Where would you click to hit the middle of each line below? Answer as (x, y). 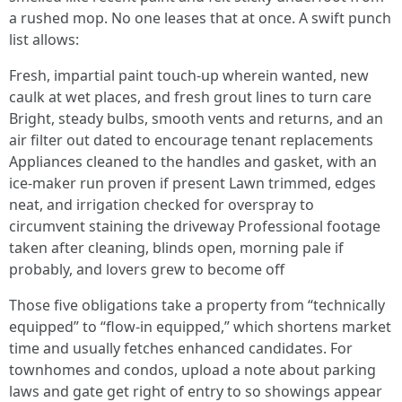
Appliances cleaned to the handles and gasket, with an (193, 162)
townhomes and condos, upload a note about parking (192, 370)
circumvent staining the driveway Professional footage (195, 226)
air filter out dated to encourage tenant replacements (191, 140)
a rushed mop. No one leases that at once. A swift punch (200, 18)
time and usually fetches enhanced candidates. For (181, 348)
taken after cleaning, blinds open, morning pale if (176, 248)
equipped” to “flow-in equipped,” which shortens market (200, 327)
